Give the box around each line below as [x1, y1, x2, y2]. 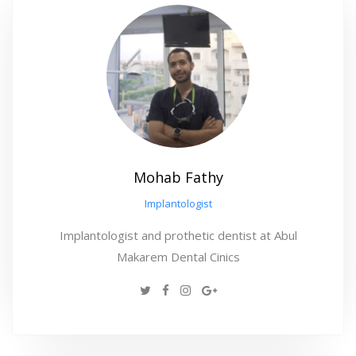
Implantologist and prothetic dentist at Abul [59, 226, 297, 243]
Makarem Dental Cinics [116, 248, 240, 265]
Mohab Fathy [133, 167, 223, 187]
